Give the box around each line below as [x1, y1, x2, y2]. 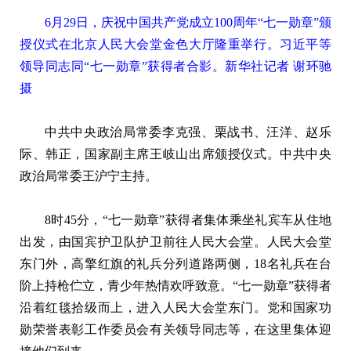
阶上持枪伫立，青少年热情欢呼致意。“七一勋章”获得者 [20, 278, 331, 292]
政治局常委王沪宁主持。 [20, 168, 157, 183]
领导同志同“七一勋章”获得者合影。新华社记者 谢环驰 [20, 59, 331, 73]
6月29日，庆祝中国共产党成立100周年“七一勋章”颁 [45, 15, 331, 29]
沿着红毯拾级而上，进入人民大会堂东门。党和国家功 [20, 300, 331, 314]
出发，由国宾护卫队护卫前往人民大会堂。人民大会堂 [20, 234, 331, 248]
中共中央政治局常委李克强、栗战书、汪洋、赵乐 [45, 125, 331, 139]
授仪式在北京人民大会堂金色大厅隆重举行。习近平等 [20, 37, 331, 51]
